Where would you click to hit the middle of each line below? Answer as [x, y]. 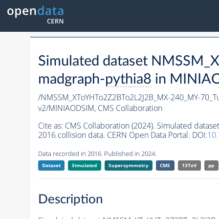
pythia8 [128, 80]
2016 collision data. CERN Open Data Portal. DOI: [122, 135]
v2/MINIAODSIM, [68, 108]
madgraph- [71, 80]
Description [70, 199]
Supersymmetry [128, 165]
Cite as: [51, 126]
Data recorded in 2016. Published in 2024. [97, 154]
